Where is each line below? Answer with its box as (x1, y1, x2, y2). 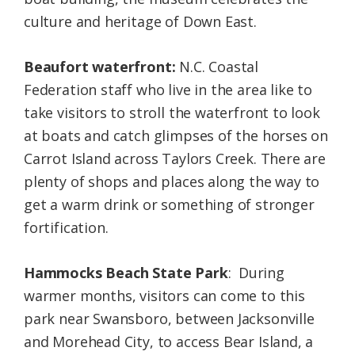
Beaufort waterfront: (24, 56, 176, 76)
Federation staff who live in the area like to (24, 79, 312, 99)
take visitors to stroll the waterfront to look (24, 102, 320, 122)
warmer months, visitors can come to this (24, 285, 305, 305)
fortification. (24, 217, 109, 237)
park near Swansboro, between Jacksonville (24, 308, 315, 328)
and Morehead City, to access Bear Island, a (24, 331, 314, 351)
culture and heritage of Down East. (24, 11, 257, 31)
